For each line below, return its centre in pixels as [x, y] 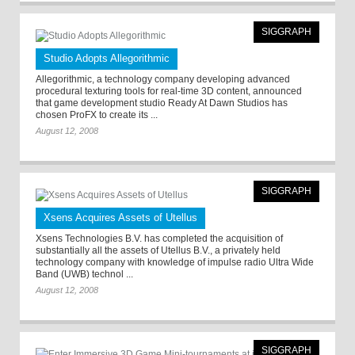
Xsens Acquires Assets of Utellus [120, 218]
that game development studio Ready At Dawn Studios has [162, 103]
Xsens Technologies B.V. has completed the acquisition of [159, 239]
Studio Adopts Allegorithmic [107, 58]
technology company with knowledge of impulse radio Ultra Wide [175, 262]
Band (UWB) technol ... [84, 274]
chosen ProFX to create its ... [97, 115]
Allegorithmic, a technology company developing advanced [163, 79]
